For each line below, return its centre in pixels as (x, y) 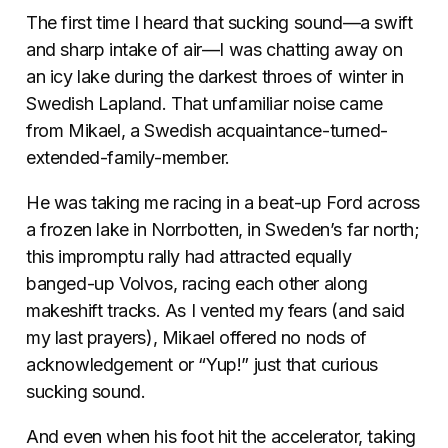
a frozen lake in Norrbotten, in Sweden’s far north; (223, 229)
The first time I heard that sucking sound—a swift (219, 22)
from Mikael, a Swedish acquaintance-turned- (207, 130)
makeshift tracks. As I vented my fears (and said (215, 310)
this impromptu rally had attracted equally (189, 256)
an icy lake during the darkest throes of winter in (215, 76)
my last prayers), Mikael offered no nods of (196, 337)
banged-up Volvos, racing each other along (197, 283)
